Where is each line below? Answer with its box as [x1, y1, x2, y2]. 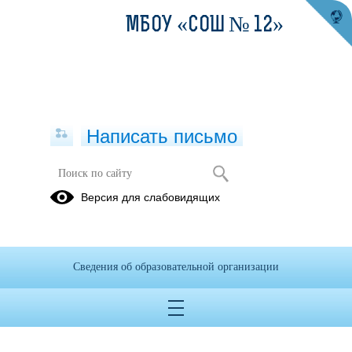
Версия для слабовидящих [81, 191, 220, 203]
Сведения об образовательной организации [73, 261, 279, 273]
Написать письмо [86, 126, 237, 147]
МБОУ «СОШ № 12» [126, 15, 284, 37]
